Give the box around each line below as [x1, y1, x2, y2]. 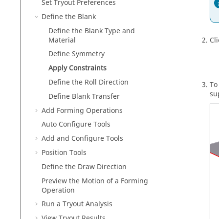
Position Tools [42, 147, 87, 158]
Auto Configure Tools [42, 119, 110, 130]
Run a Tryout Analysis [42, 199, 112, 210]
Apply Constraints [48, 63, 107, 74]
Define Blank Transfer [48, 91, 120, 102]
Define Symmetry [48, 49, 105, 60]
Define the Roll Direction [48, 77, 129, 88]
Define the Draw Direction [42, 161, 127, 172]
